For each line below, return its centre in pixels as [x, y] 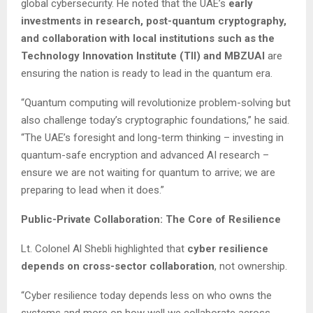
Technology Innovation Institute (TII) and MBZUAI [143, 56]
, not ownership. [251, 266]
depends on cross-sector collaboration [118, 266]
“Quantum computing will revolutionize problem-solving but [156, 102]
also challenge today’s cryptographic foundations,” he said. [155, 120]
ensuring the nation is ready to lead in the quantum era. [147, 73]
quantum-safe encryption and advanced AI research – [145, 155]
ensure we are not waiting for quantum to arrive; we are [148, 172]
